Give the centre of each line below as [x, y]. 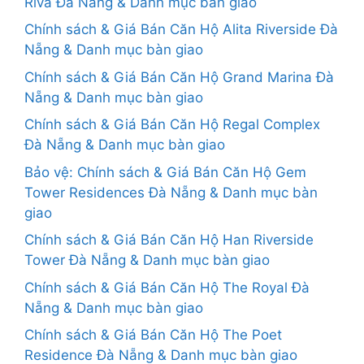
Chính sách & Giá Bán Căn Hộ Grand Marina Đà [179, 77]
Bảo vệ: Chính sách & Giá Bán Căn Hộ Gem [165, 172]
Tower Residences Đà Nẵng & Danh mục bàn [171, 192]
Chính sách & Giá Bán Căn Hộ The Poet [153, 335]
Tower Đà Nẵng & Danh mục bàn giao [147, 260]
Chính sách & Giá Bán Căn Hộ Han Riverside [169, 240]
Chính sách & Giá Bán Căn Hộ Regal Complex [172, 124]
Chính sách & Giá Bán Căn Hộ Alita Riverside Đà [181, 29]
